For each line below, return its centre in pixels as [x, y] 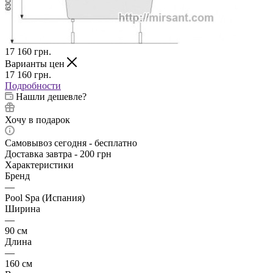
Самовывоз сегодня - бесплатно [71, 143]
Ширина [23, 208]
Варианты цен [36, 63]
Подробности [33, 85]
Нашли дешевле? [51, 96]
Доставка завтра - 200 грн [58, 154]
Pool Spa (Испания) [45, 197]
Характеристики [39, 165]
